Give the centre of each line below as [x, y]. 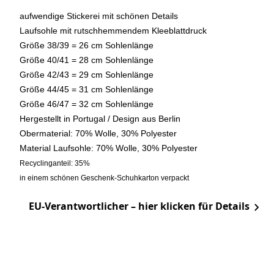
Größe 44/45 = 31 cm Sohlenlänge [87, 90]
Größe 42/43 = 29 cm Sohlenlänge [87, 75]
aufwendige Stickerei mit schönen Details [99, 16]
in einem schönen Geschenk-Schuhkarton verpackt [104, 178]
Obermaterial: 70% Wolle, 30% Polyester [98, 134]
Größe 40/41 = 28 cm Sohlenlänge [87, 60]
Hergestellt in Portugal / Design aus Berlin [100, 119]
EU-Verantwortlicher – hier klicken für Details [139, 206]
